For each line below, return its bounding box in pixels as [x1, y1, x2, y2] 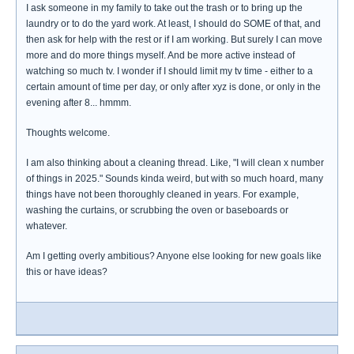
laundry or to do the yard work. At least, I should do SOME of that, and [26, 18, 321, 29]
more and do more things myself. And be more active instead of [26, 50, 295, 61]
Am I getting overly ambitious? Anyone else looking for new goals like [26, 250, 322, 262]
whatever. [26, 220, 67, 232]
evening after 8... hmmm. [26, 97, 131, 108]
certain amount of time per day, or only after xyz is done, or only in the [26, 81, 321, 92]
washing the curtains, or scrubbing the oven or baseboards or [26, 205, 288, 216]
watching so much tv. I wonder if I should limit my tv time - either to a [26, 66, 313, 77]
